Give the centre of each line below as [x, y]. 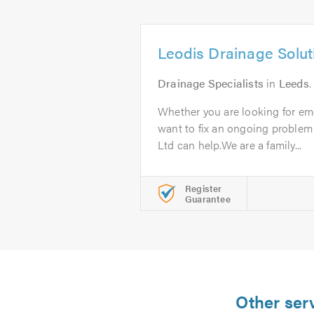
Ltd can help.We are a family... [230, 145]
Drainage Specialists [211, 83]
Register [204, 188]
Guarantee [208, 199]
